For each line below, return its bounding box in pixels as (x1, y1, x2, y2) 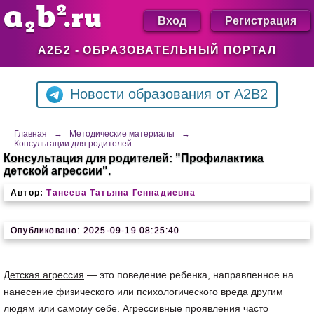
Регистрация (225, 12, 296, 28)
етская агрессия (10, 269, 84, 280)
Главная (14, 129, 47, 139)
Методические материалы (69, 129, 175, 139)
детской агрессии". (4, 165, 111, 177)
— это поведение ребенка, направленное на (84, 269, 294, 280)
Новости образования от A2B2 (70, 86, 268, 102)
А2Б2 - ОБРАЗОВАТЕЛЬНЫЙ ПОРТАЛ (37, 44, 277, 56)
